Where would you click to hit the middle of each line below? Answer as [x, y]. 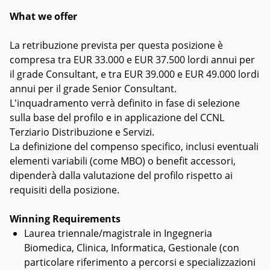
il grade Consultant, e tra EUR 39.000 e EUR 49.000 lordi [134, 74]
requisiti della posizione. [64, 190]
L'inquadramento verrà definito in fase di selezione [125, 103]
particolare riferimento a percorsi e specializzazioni [140, 262]
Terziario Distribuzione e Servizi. [82, 132]
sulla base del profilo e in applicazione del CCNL [117, 118]
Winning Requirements [65, 219]
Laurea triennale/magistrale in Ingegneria [118, 233]
